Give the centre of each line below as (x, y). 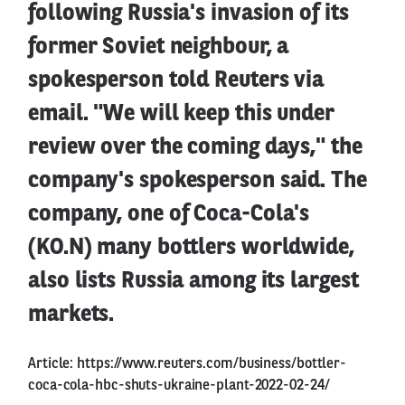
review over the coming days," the (195, 147)
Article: (53, 364)
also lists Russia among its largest (193, 281)
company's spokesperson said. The (198, 181)
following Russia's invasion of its (188, 14)
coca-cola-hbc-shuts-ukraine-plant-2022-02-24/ (179, 386)
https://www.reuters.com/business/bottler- (212, 364)
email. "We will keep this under (181, 114)
